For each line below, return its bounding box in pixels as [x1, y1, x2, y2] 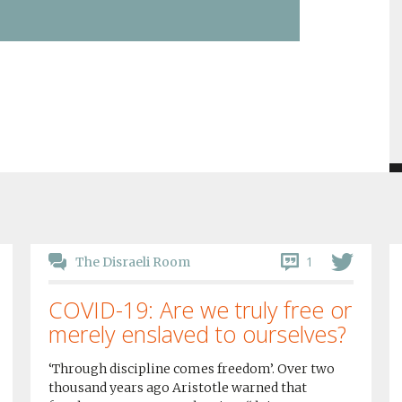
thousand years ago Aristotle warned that [48, 380, 307, 396]
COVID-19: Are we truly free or [48, 294, 352, 325]
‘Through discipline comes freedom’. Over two [48, 361, 335, 377]
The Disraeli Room [74, 254, 190, 270]
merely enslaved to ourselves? [48, 319, 346, 349]
